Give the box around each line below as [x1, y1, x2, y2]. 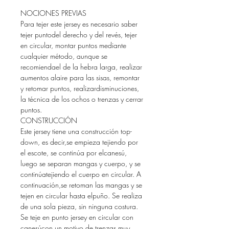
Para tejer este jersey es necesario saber [20, 19, 138, 29]
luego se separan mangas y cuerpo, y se [20, 158, 141, 169]
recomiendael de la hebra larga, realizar [20, 62, 142, 72]
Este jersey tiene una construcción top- [20, 126, 132, 136]
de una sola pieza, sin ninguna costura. [20, 201, 138, 212]
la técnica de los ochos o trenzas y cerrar [20, 94, 143, 104]
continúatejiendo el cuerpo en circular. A [20, 169, 141, 179]
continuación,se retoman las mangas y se [20, 180, 142, 190]
